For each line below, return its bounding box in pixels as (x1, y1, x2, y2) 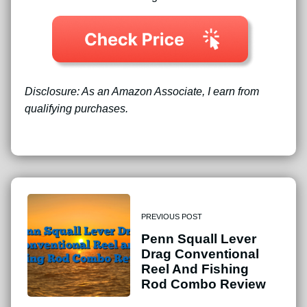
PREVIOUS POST (141, 212, 202, 221)
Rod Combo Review (141, 277, 266, 292)
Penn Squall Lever (141, 232, 256, 247)
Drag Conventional (141, 247, 259, 262)
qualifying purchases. (25, 102, 128, 114)
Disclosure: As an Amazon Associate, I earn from (25, 85, 259, 97)
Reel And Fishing (141, 262, 249, 277)
